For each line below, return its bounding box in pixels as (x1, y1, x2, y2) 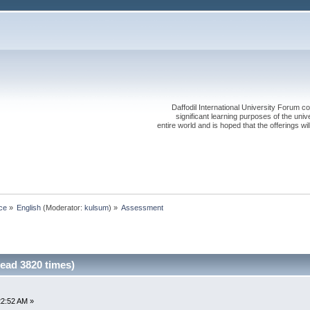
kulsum (84, 203, 109, 212)
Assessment (121, 203, 164, 212)
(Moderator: (41, 203, 85, 212)
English (17, 203, 42, 212)
